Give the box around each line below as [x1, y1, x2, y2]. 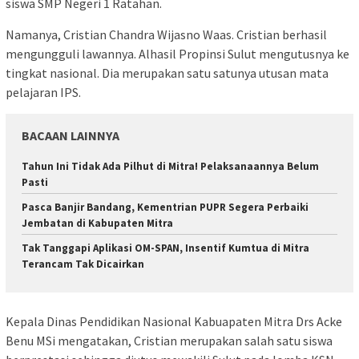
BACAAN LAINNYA [22, 127, 119, 144]
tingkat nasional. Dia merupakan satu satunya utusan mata [6, 65, 329, 82]
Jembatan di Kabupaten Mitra [22, 216, 173, 231]
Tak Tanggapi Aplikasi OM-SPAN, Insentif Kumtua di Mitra [22, 241, 309, 256]
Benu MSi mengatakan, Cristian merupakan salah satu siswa [6, 332, 333, 349]
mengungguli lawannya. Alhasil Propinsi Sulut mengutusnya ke [6, 46, 349, 63]
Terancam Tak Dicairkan [22, 257, 144, 272]
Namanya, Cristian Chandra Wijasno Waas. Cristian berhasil [6, 26, 327, 43]
